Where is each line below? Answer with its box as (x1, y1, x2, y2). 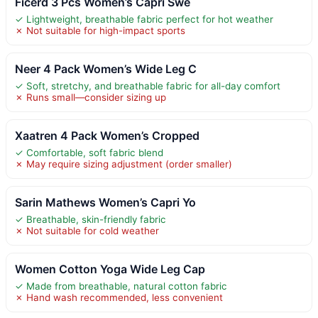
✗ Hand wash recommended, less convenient (15, 291, 223, 303)
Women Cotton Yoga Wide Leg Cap (15, 261, 205, 276)
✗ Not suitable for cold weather (15, 224, 159, 236)
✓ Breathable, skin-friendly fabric (15, 213, 166, 225)
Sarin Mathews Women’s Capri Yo (15, 194, 196, 209)
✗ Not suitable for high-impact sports (15, 24, 185, 36)
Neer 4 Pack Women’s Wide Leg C (15, 61, 197, 76)
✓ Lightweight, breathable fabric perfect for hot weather (15, 13, 273, 25)
